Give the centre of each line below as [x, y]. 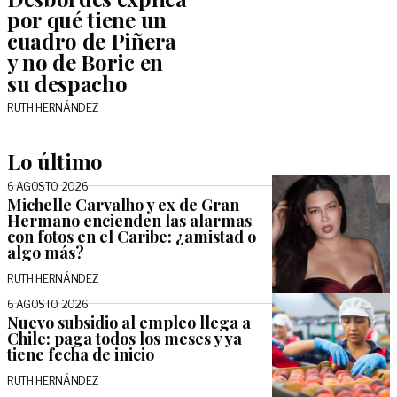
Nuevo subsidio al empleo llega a [129, 323]
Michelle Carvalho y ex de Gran [123, 205]
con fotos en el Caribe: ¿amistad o [132, 237]
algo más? [46, 253]
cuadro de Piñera [92, 41]
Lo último [55, 161]
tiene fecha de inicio [81, 355]
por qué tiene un [87, 19]
